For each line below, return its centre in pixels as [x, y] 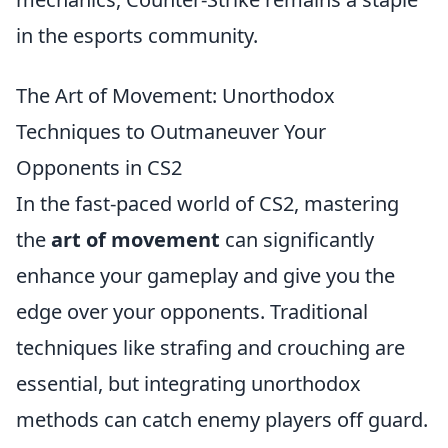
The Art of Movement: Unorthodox [175, 95]
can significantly [297, 239]
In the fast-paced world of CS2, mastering [207, 203]
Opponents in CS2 [99, 167]
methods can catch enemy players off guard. [222, 419]
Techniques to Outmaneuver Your [171, 131]
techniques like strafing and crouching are [210, 347]
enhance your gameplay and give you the [205, 275]
